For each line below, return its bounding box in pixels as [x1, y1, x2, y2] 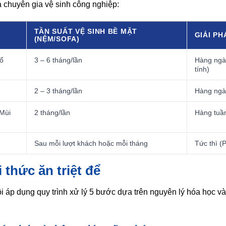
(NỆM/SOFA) [34, 34, 80, 43]
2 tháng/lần [34, 108, 70, 117]
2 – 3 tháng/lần [34, 86, 82, 95]
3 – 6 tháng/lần [34, 55, 82, 64]
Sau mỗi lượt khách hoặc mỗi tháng [34, 139, 148, 147]
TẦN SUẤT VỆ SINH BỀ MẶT [34, 27, 138, 35]
